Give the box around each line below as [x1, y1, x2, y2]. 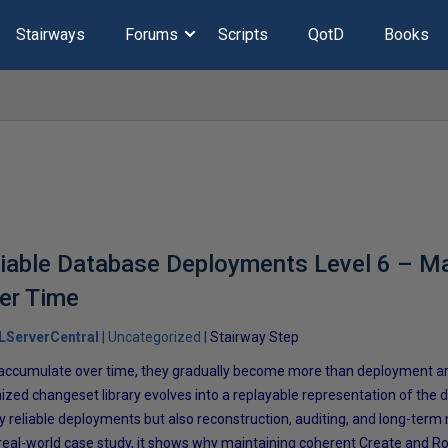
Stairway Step [210, 329, 300, 345]
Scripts [217, 25, 268, 44]
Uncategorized [108, 329, 202, 345]
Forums [124, 25, 178, 44]
